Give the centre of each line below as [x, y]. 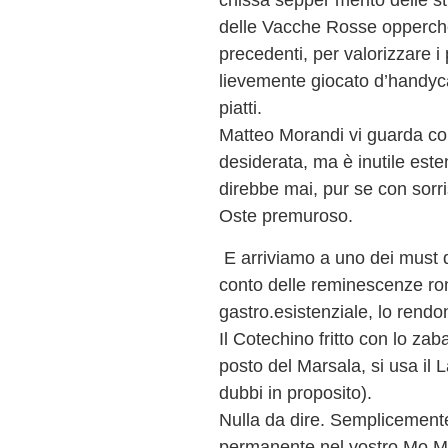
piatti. [241, 108]
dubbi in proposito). [296, 392]
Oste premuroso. [286, 216]
